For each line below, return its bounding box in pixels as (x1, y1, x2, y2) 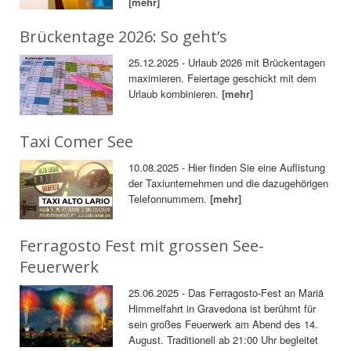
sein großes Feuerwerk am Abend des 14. (128, 317, 319, 332)
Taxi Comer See (20, 130, 133, 152)
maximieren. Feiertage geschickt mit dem (128, 70, 317, 85)
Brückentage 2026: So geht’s (20, 25, 227, 47)
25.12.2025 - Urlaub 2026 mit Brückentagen (128, 54, 326, 70)
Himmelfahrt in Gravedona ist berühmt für (128, 301, 317, 317)
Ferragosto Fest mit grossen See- (20, 235, 264, 257)
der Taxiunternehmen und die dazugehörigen (128, 175, 329, 190)
